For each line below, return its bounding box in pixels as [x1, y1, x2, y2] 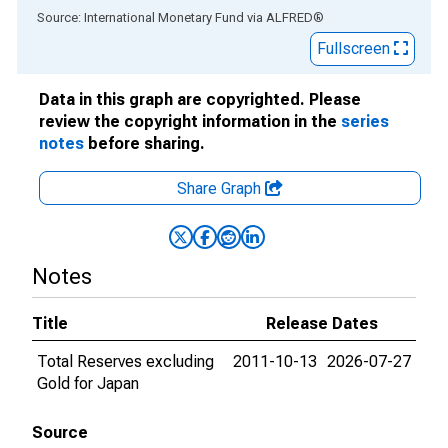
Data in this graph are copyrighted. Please [39, 90, 361, 109]
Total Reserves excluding [37, 352, 214, 371]
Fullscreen [317, 39, 394, 58]
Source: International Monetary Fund [37, 10, 244, 25]
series [341, 112, 389, 131]
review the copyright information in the [39, 112, 341, 131]
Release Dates [266, 314, 378, 333]
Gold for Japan [37, 374, 139, 393]
